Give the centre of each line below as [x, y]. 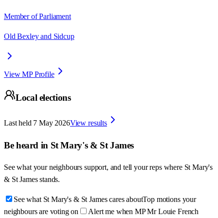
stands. [50, 180]
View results [88, 123]
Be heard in [27, 145]
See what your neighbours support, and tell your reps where [94, 167]
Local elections [43, 98]
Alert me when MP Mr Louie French [144, 212]
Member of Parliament [37, 16]
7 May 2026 [52, 123]
